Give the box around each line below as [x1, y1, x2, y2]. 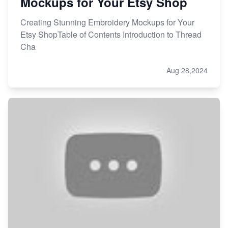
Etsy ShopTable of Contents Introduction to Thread [20, 28, 202, 40]
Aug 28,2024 [166, 65, 208, 75]
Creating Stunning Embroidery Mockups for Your [20, 16, 194, 28]
